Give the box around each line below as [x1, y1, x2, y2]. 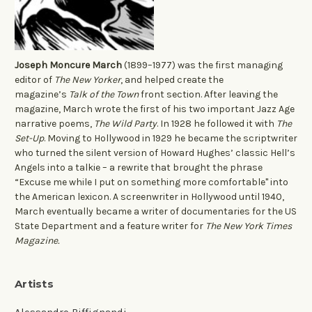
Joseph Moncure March [15, 58, 122, 71]
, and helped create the [120, 73, 224, 86]
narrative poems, [15, 117, 94, 130]
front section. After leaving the [139, 88, 278, 100]
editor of [15, 73, 54, 86]
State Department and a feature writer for [15, 219, 205, 232]
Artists [15, 276, 54, 290]
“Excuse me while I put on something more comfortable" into [15, 175, 288, 188]
